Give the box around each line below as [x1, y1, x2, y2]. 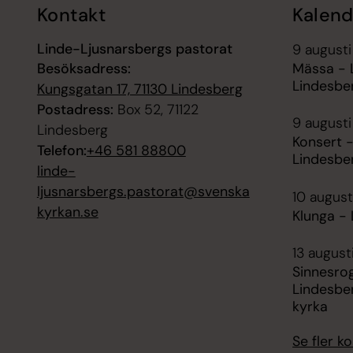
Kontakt [36, 3, 106, 28]
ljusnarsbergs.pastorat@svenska [36, 181, 250, 201]
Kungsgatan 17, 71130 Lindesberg [36, 79, 243, 98]
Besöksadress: [36, 58, 131, 78]
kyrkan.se [36, 202, 98, 221]
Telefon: [36, 140, 87, 160]
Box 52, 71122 [113, 99, 199, 119]
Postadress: [36, 99, 113, 119]
